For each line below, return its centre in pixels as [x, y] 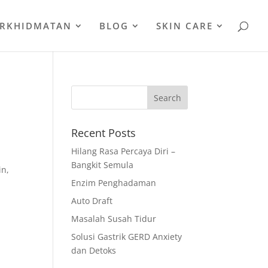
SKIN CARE [185, 26]
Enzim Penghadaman [114, 183]
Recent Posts [104, 133]
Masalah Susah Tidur [114, 219]
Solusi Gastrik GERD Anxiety [127, 237]
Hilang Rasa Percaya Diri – [124, 151]
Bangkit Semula [103, 165]
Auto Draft [92, 201]
